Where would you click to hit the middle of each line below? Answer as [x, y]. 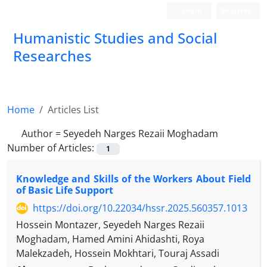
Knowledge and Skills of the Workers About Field [133, 179]
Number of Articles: [52, 148]
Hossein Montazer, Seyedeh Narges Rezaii [110, 225]
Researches [52, 56]
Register [236, 10]
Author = [42, 133]
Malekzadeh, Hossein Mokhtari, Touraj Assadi [118, 254]
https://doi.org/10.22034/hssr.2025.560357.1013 [140, 208]
